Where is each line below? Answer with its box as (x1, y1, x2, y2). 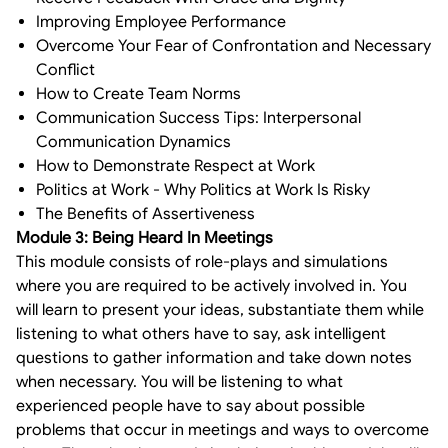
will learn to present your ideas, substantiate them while (16, 299, 424, 320)
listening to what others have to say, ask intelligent (16, 323, 386, 344)
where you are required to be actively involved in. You (16, 275, 407, 296)
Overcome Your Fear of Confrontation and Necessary (36, 35, 431, 56)
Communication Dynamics (36, 131, 231, 152)
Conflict (36, 59, 95, 80)
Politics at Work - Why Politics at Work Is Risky (36, 179, 370, 200)
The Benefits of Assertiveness (36, 203, 255, 224)
